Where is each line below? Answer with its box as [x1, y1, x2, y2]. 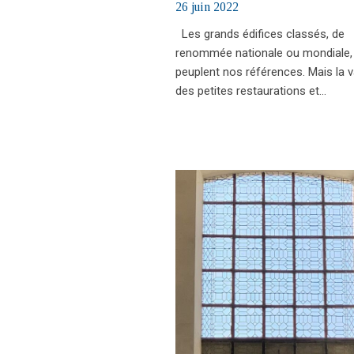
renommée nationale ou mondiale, [175, 45, 352, 60]
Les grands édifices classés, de [175, 26, 345, 41]
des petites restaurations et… [175, 83, 326, 98]
